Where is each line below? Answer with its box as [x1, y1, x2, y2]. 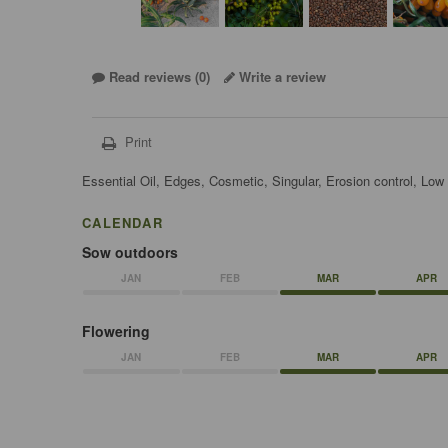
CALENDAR [82, 213, 163, 232]
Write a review [235, 66, 327, 86]
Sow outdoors [82, 242, 179, 262]
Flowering [82, 321, 151, 341]
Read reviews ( [105, 66, 200, 86]
